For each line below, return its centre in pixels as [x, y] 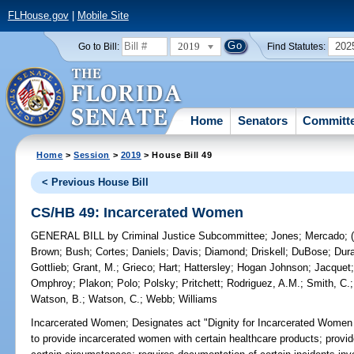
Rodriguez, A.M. [264, 284]
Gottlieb [49, 268]
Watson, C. [115, 299]
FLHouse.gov [38, 16]
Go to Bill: [98, 46]
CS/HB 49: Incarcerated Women [137, 212]
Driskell [269, 252]
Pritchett [201, 284]
